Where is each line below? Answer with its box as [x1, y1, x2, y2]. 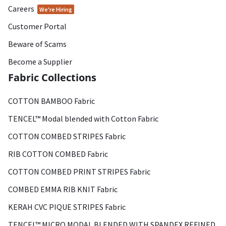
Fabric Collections [8, 71, 96, 84]
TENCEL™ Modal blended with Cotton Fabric [8, 114, 158, 124]
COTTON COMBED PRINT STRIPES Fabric [8, 166, 150, 177]
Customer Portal [8, 21, 67, 31]
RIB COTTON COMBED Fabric [8, 149, 108, 159]
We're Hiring [39, 6, 72, 13]
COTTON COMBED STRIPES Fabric [8, 131, 126, 141]
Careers [8, 4, 34, 14]
